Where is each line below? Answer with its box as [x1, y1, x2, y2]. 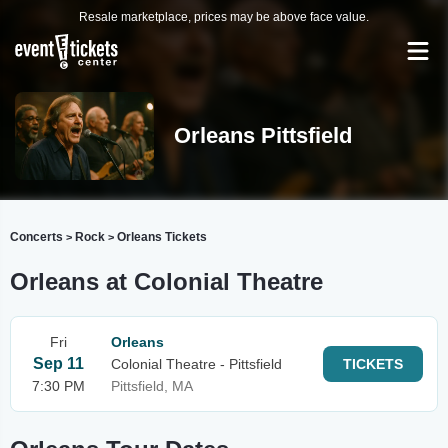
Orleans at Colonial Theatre [10, 268, 323, 295]
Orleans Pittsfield [173, 123, 352, 148]
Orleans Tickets [117, 230, 207, 244]
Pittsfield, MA [111, 378, 193, 394]
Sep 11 [33, 355, 84, 372]
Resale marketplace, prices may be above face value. [79, 10, 369, 24]
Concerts [10, 230, 63, 244]
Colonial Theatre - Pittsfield [111, 356, 282, 372]
